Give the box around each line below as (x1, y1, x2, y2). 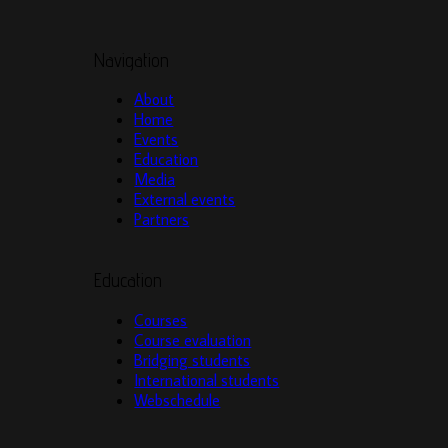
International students (134, 369, 280, 390)
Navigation (94, 48, 170, 71)
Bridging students (134, 349, 251, 370)
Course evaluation (134, 329, 252, 350)
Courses (134, 309, 188, 330)
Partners (134, 209, 190, 230)
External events (134, 189, 236, 210)
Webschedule (134, 389, 221, 410)
